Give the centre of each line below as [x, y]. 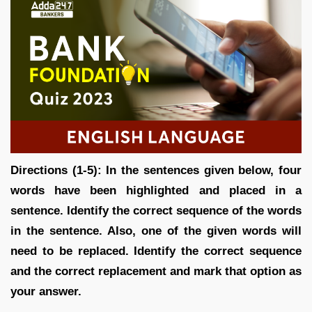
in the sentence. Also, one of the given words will [156, 231]
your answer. [46, 291]
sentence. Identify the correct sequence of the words [156, 210]
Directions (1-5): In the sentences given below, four [156, 170]
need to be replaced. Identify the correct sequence [156, 251]
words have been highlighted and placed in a [156, 190]
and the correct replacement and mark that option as [156, 271]
